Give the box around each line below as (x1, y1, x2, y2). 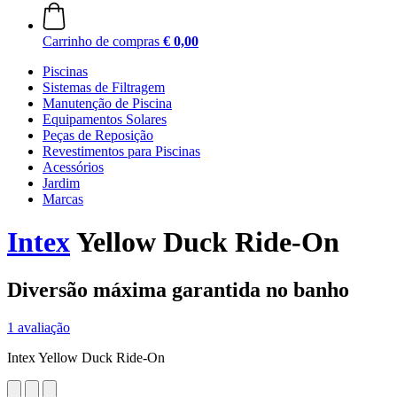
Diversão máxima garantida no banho (7, 277, 349, 301)
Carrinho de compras (43, 34, 160, 49)
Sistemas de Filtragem (43, 80, 165, 95)
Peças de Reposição (43, 128, 153, 143)
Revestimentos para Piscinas (43, 144, 200, 159)
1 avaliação (7, 319, 70, 335)
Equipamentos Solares (43, 112, 167, 127)
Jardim (43, 175, 80, 191)
